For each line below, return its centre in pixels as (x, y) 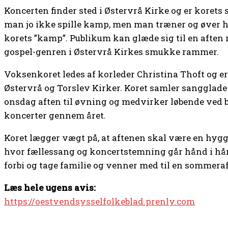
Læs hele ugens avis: (50, 188)
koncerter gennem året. (55, 116)
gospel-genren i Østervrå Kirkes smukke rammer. (111, 52)
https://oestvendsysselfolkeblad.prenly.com (99, 202)
